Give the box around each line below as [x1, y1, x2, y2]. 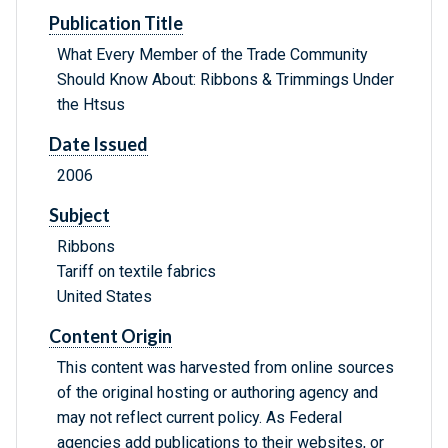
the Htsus [57, 95, 125, 115]
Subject [49, 204, 110, 227]
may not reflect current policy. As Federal [57, 408, 342, 428]
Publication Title [49, 12, 183, 35]
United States [57, 287, 152, 307]
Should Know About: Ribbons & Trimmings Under [57, 70, 394, 90]
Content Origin [49, 325, 172, 348]
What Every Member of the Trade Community [57, 45, 368, 65]
